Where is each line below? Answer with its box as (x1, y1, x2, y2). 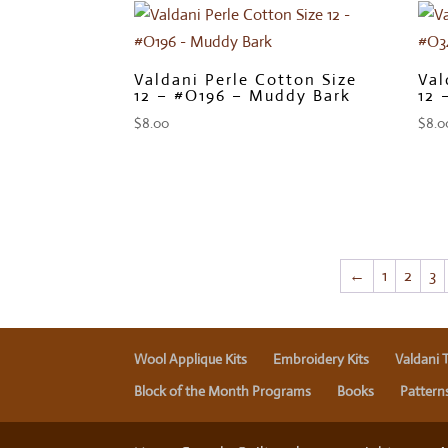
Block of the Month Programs (134, 382, 312, 401)
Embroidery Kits (273, 350, 370, 369)
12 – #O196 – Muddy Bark (134, 85, 352, 107)
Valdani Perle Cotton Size (134, 69, 358, 91)
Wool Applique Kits (134, 350, 248, 369)
